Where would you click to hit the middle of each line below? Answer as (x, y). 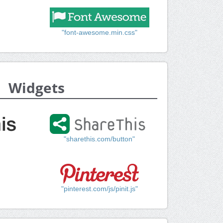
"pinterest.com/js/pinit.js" (99, 189)
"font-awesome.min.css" (99, 33)
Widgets (37, 88)
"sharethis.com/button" (100, 139)
